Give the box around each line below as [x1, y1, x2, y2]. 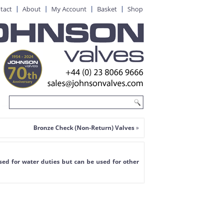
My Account [51, 4, 87, 13]
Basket [97, 4, 117, 13]
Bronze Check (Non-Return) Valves [33, 123, 134, 132]
